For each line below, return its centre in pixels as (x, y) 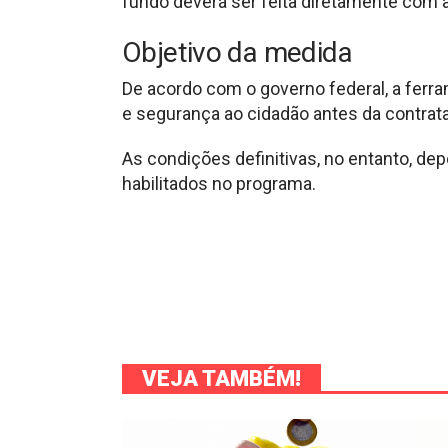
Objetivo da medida (237, 52)
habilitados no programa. (219, 183)
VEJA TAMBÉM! (221, 378)
